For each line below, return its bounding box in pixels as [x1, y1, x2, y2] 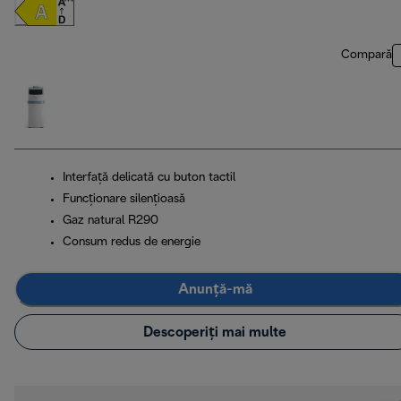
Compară [341, 49, 392, 62]
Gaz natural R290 [63, 215, 158, 227]
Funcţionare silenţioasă [63, 193, 185, 206]
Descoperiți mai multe [143, 325, 286, 339]
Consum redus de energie [63, 236, 200, 249]
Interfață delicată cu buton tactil [63, 172, 235, 184]
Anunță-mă [177, 282, 252, 296]
